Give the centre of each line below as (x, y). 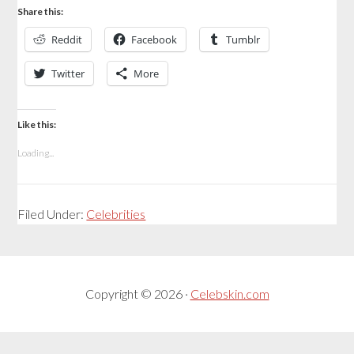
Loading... (36, 153)
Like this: (37, 125)
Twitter (68, 74)
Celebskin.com (230, 294)
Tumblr (243, 40)
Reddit (67, 40)
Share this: (41, 12)
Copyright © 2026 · (137, 294)
